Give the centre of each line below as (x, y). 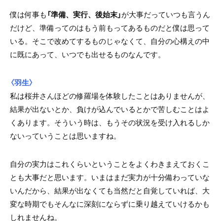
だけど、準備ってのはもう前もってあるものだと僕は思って (110, 27)
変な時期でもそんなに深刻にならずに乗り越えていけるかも (110, 203)
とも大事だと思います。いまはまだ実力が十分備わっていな (110, 177)
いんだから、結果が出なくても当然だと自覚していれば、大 (110, 190)
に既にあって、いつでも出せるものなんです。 (88, 54)
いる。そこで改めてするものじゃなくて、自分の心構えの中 (110, 41)
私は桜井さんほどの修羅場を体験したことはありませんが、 (110, 95)
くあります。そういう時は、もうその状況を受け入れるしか (110, 122)
